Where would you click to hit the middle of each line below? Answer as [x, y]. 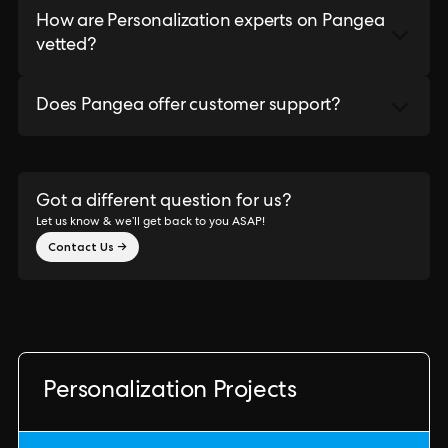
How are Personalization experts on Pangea [210, 22]
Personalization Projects [170, 392]
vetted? [66, 46]
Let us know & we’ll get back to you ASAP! [150, 223]
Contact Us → [87, 246]
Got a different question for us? [163, 202]
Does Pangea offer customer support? [188, 106]
